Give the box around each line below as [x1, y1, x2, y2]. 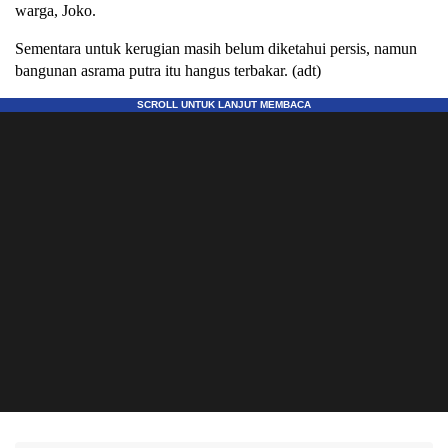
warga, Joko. [15, 2, 96, 20]
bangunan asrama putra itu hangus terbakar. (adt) [15, 62, 321, 80]
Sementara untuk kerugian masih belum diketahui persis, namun [15, 40, 417, 58]
